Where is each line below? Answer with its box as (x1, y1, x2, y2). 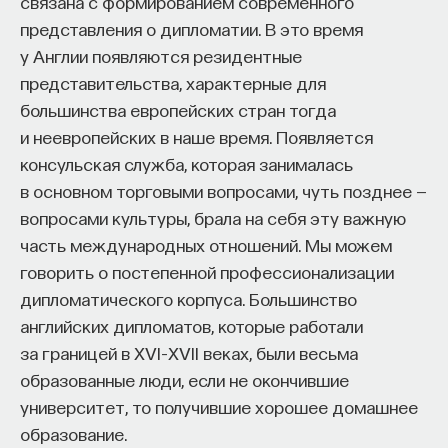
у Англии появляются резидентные (20, 45, 302, 66)
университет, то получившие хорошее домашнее (20, 396, 418, 417)
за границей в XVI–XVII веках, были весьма (20, 342, 358, 363)
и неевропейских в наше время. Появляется (20, 126, 373, 147)
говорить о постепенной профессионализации (20, 261, 394, 282)
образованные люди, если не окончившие (20, 369, 349, 390)
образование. (20, 423, 127, 444)
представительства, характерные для (20, 72, 326, 93)
